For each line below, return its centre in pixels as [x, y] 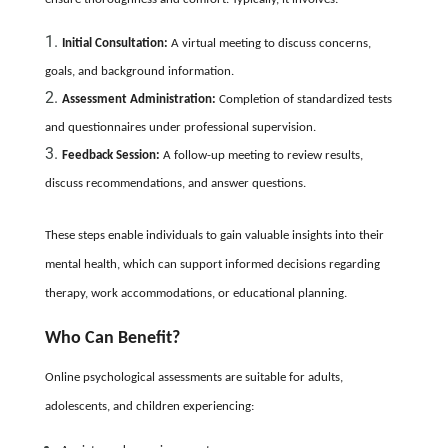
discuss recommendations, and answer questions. [175, 183]
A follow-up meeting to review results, [261, 155]
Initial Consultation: [114, 43]
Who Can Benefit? [112, 338]
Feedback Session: [110, 155]
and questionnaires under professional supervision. [180, 127]
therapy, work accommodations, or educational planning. [195, 293]
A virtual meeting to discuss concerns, [269, 43]
